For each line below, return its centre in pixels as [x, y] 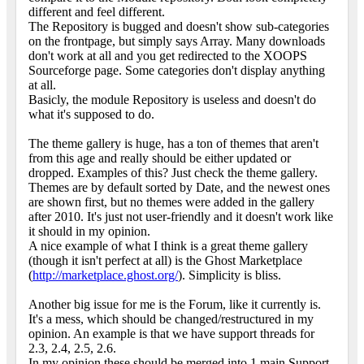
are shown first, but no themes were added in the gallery [171, 202]
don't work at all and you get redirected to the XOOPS [168, 56]
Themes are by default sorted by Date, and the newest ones [179, 188]
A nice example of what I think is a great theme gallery [168, 246]
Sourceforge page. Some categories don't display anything [177, 71]
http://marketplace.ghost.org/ [105, 275]
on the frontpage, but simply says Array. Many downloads [177, 41]
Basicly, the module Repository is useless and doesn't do [172, 100]
